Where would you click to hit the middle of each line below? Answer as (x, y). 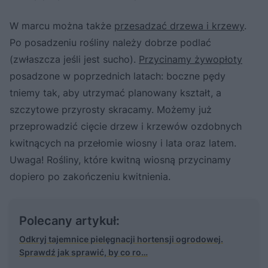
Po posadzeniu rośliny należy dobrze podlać (110, 42)
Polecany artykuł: (69, 220)
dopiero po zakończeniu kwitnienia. (90, 176)
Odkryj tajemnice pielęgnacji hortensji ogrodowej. (121, 239)
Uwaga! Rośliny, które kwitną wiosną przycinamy (120, 159)
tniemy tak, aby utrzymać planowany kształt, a (115, 92)
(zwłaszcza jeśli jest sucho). (74, 59)
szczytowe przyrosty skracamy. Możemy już (111, 109)
